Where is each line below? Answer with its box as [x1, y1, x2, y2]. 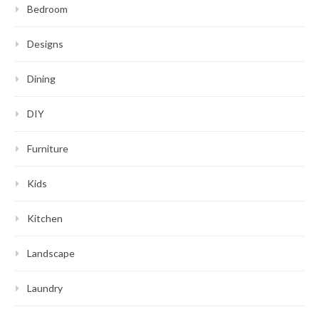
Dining [27, 72, 56, 85]
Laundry [27, 281, 63, 294]
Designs [27, 37, 63, 50]
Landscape [27, 246, 75, 259]
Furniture [27, 142, 68, 155]
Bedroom [27, 2, 68, 15]
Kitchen [27, 211, 63, 224]
